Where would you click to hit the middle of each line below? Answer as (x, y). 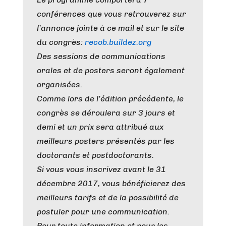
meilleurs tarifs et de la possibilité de (108, 197)
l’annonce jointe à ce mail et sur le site (110, 28)
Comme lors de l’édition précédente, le (110, 99)
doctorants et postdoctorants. (95, 155)
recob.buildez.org (118, 42)
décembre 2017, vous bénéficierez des (111, 183)
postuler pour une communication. (103, 212)
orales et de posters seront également (111, 70)
